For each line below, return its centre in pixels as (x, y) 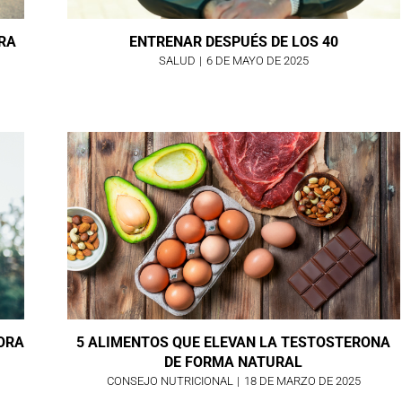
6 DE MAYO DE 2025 (258, 61)
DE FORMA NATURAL (234, 362)
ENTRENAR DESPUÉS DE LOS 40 (233, 42)
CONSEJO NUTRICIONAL (170, 380)
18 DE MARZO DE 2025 (303, 380)
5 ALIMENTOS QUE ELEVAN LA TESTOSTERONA (234, 342)
